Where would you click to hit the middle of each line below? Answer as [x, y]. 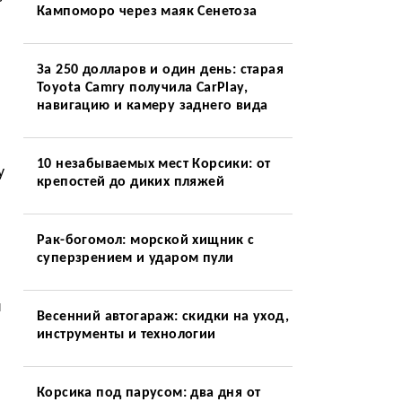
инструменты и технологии [126, 335]
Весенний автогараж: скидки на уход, [162, 317]
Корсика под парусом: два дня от [149, 393]
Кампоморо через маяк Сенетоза [147, 12]
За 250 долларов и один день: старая [160, 70]
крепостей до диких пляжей [130, 182]
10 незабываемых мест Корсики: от [153, 164]
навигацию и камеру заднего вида [152, 106]
